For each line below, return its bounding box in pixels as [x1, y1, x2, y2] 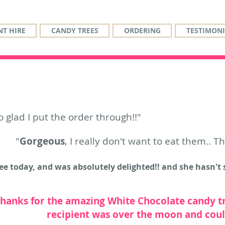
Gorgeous [20, 135, 65, 148]
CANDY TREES [51, 26, 98, 35]
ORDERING [124, 26, 161, 35]
